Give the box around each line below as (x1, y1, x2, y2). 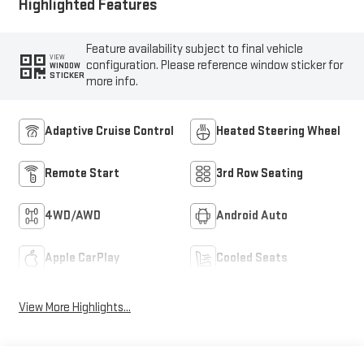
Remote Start (44, 165, 119, 181)
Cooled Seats (216, 249, 288, 266)
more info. (86, 74, 139, 90)
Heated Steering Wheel (216, 123, 340, 139)
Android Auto (216, 207, 288, 223)
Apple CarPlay (44, 249, 119, 266)
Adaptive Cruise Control (44, 123, 174, 139)
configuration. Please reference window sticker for (86, 58, 344, 74)
